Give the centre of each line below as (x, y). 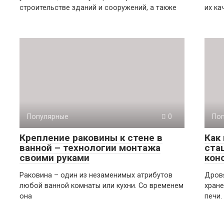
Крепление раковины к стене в (91, 138)
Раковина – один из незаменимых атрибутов (96, 175)
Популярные (48, 117)
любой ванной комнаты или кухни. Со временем (101, 186)
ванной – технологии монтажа (90, 148)
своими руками (54, 158)
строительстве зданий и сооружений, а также (98, 8)
